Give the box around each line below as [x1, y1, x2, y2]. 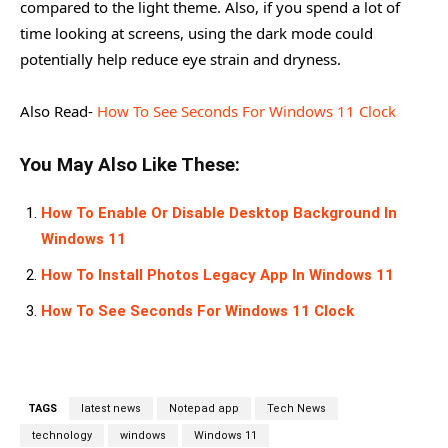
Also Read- [20, 100, 97, 121]
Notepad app [169, 401, 239, 415]
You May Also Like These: [20, 153, 240, 176]
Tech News [267, 401, 326, 415]
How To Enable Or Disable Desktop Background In [41, 203, 397, 222]
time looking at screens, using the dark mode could [20, 22, 373, 43]
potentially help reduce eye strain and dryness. [20, 48, 341, 69]
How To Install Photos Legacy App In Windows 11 [41, 265, 394, 284]
